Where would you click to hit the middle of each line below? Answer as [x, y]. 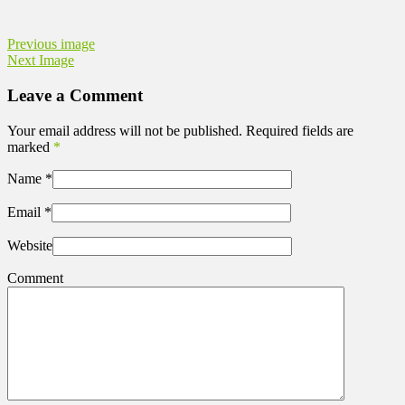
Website [30, 245]
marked [30, 146]
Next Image [41, 61]
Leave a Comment [75, 95]
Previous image [51, 44]
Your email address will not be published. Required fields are [180, 130]
